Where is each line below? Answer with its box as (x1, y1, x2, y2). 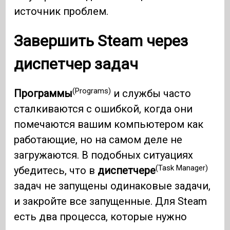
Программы (14, 87, 73, 100)
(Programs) (72, 86, 111, 95)
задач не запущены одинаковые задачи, (14, 180, 211, 193)
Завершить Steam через (14, 32, 188, 50)
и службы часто (111, 87, 191, 100)
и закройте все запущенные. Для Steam (14, 195, 207, 208)
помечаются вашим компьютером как (14, 118, 204, 131)
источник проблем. (14, 5, 109, 18)
